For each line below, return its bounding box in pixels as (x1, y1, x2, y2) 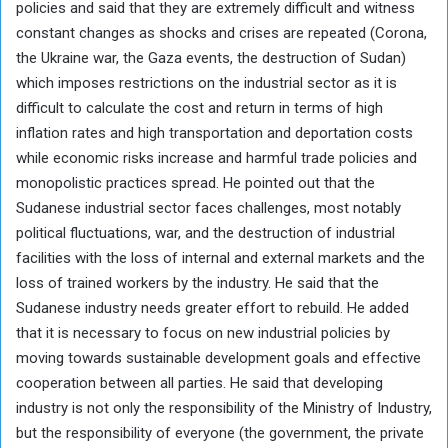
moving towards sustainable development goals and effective (16, 348, 421, 367)
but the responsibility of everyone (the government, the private (16, 423, 424, 442)
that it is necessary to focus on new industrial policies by (16, 323, 390, 342)
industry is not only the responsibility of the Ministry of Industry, (16, 398, 432, 417)
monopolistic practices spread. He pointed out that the (16, 173, 375, 192)
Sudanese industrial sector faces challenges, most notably (16, 198, 401, 217)
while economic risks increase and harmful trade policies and (16, 148, 417, 167)
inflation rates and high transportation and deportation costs (16, 123, 413, 142)
